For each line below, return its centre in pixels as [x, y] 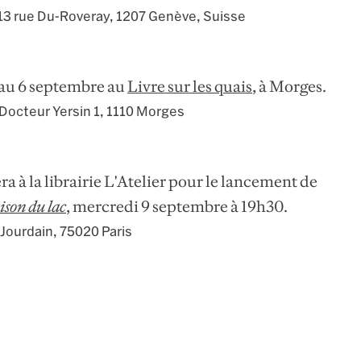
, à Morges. [289, 87]
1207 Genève [155, 17]
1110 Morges [144, 112]
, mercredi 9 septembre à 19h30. [177, 207]
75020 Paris [95, 232]
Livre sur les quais [190, 87]
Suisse [223, 17]
